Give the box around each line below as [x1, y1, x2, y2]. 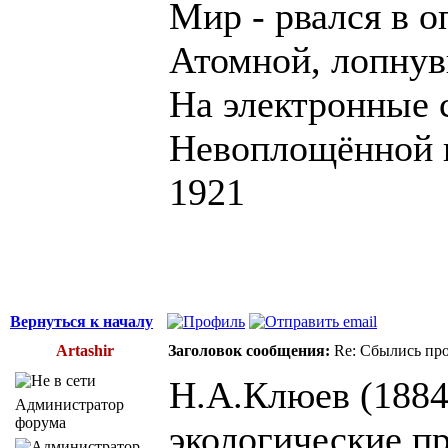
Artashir [56, 341, 114, 359]
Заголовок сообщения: [168, 341, 330, 359]
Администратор [15, 395, 124, 413]
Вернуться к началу [10, 312, 153, 330]
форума [15, 413, 66, 431]
